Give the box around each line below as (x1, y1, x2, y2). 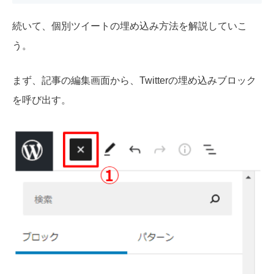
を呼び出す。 (12, 95, 71, 106)
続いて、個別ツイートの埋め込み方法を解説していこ (12, 20, 247, 31)
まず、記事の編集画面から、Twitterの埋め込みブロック (12, 75, 256, 86)
